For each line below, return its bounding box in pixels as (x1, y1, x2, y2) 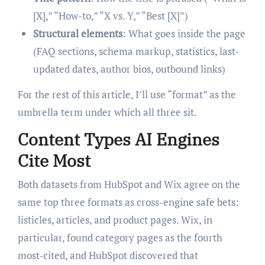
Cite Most (17, 150, 91, 172)
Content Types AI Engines (17, 128, 219, 151)
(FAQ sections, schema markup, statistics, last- (33, 44, 239, 59)
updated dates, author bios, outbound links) (33, 62, 225, 76)
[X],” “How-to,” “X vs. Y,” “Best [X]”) (33, 9, 188, 23)
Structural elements (33, 27, 122, 41)
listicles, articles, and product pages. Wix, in (17, 212, 212, 227)
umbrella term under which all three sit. (17, 105, 197, 119)
